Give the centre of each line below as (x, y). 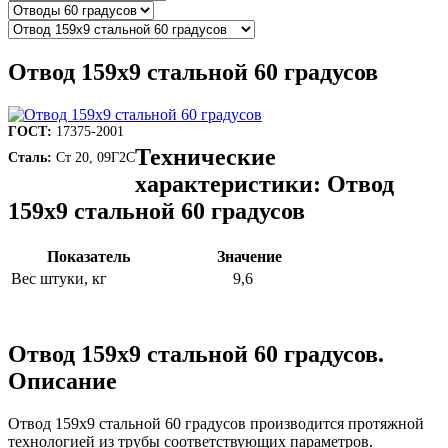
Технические (205, 156)
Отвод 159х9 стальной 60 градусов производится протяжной (216, 423)
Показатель (88, 256)
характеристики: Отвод (264, 183)
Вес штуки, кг (59, 278)
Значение (249, 256)
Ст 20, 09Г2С (93, 157)
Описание (62, 380)
